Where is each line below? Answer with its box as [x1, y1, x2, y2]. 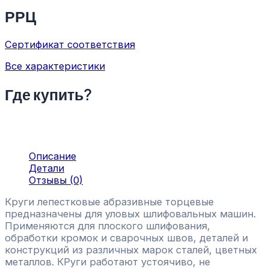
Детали [29, 162, 64, 174]
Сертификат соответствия [5, 38, 135, 50]
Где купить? [5, 84, 92, 104]
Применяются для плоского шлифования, [5, 220, 210, 232]
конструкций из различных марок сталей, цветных [5, 244, 257, 256]
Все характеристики [5, 60, 105, 73]
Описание [29, 150, 76, 162]
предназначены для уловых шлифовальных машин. [5, 208, 256, 220]
